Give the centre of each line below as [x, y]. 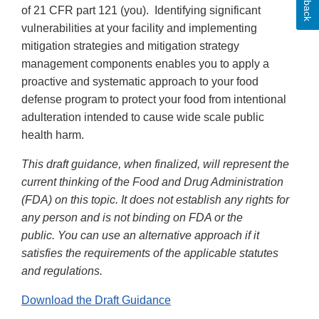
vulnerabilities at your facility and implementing [139, 28]
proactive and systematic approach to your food [140, 82]
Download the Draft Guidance [96, 300]
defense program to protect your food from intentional [154, 100]
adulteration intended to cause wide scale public [143, 117]
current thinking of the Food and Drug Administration [152, 182]
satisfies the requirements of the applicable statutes [150, 253]
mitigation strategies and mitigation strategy [130, 46]
